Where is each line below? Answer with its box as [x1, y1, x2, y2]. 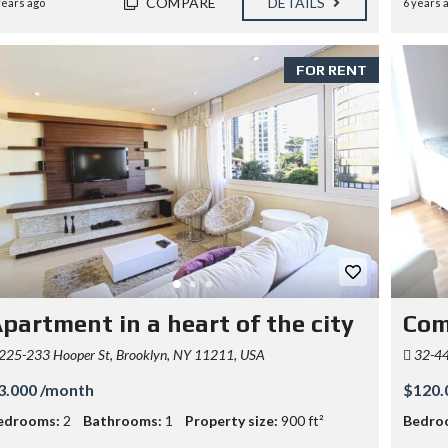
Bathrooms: [83, 411, 162, 429]
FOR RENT [295, 62, 367, 79]
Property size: [185, 411, 278, 429]
